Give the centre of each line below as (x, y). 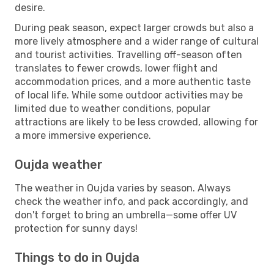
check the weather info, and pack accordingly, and (131, 201)
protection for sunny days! (76, 228)
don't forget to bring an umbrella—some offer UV (126, 215)
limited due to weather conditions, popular (113, 108)
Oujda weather (59, 164)
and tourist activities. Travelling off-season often (128, 54)
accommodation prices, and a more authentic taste (133, 81)
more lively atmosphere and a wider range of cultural (137, 41)
